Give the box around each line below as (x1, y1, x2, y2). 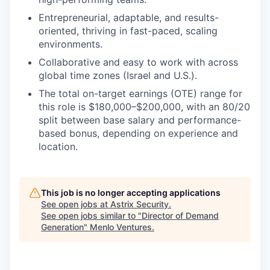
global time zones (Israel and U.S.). (39, 69, 197, 82)
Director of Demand (142, 210, 219, 221)
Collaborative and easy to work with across (39, 56, 238, 69)
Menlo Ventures (90, 222, 152, 233)
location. (39, 140, 78, 153)
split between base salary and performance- (39, 114, 241, 127)
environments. (39, 38, 102, 51)
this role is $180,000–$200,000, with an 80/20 (39, 101, 250, 113)
